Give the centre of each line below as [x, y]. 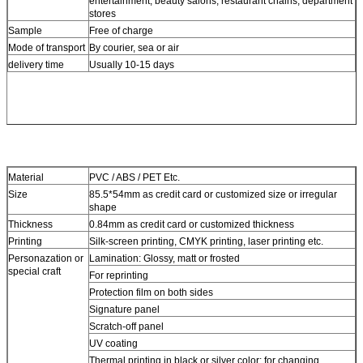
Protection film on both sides [151, 292]
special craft [34, 271]
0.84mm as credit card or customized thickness [192, 224]
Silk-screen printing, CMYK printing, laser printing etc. [206, 241]
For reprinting [119, 275]
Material [26, 177]
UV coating [113, 343]
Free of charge [121, 30]
